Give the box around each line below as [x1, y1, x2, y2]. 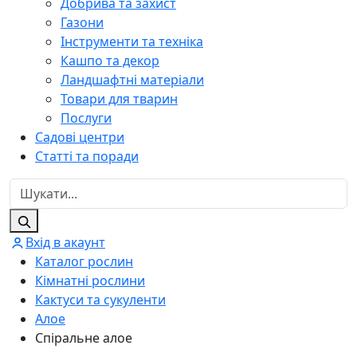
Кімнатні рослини [35, 271, 145, 289]
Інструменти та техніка [61, 32, 203, 50]
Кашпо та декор [61, 51, 159, 69]
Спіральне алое [35, 328, 132, 347]
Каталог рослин [35, 252, 133, 270]
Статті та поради [35, 147, 139, 165]
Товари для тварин [61, 89, 178, 108]
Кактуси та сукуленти [35, 290, 166, 308]
